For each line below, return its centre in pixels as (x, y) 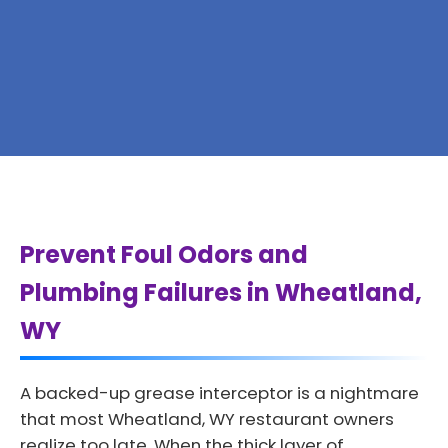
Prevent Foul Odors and (164, 254)
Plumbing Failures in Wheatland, (221, 292)
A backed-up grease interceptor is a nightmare (219, 392)
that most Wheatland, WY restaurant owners (207, 418)
